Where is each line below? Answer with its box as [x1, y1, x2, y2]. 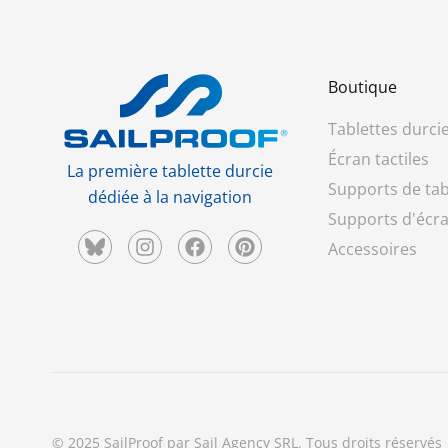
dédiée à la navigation [87, 185, 252, 208]
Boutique [327, 75, 397, 98]
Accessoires [327, 237, 417, 260]
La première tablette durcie [66, 159, 273, 182]
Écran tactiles [327, 147, 429, 170]
